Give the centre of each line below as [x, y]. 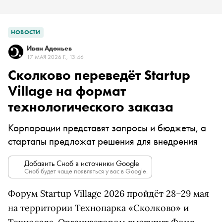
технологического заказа [91, 107]
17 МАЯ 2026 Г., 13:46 [55, 57]
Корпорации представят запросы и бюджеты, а [107, 128]
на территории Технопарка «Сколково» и [98, 208]
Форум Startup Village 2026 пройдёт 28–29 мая [109, 194]
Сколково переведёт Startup [99, 75]
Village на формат [67, 91]
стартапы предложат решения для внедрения [103, 141]
